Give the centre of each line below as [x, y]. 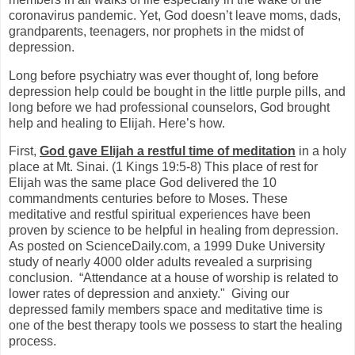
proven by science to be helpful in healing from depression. [174, 231]
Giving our [260, 294]
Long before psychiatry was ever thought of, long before [164, 75]
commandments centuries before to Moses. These [148, 199]
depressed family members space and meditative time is [166, 310]
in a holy [321, 151]
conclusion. [42, 278]
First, [24, 151]
